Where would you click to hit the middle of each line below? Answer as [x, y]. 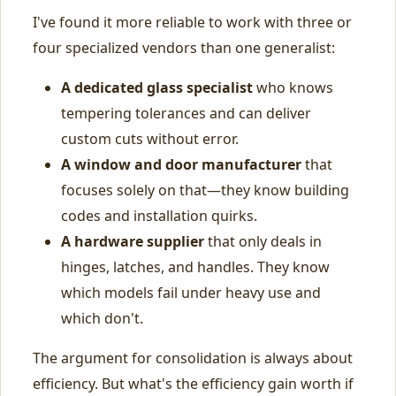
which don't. [102, 318]
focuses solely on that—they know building [205, 190]
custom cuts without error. [150, 139]
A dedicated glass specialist [157, 88]
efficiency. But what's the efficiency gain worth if [193, 384]
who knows [293, 88]
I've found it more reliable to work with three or [192, 22]
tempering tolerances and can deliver [186, 113]
